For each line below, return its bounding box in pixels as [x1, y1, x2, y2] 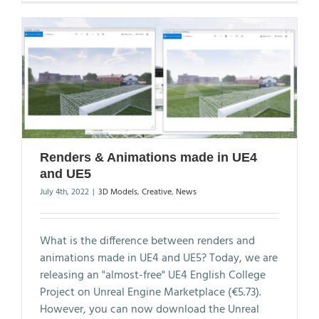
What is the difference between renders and [40, 231, 255, 251]
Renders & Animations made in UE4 [40, 150, 257, 164]
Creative [142, 184, 172, 199]
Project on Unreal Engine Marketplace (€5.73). [40, 283, 261, 302]
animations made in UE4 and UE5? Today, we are [40, 249, 278, 268]
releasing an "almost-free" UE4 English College [40, 266, 266, 285]
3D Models [98, 184, 137, 199]
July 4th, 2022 [40, 184, 89, 199]
